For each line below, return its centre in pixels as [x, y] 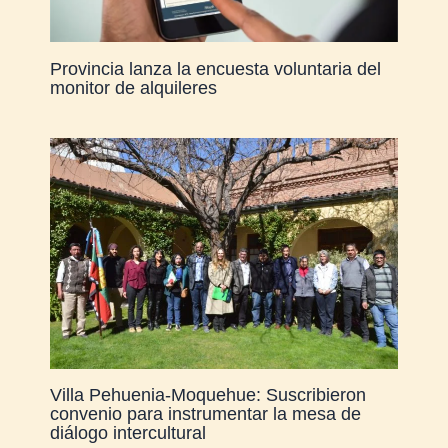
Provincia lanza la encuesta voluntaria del [215, 68]
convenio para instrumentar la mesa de [205, 413]
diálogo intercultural [127, 432]
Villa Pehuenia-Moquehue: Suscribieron [207, 394]
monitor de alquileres [133, 87]
